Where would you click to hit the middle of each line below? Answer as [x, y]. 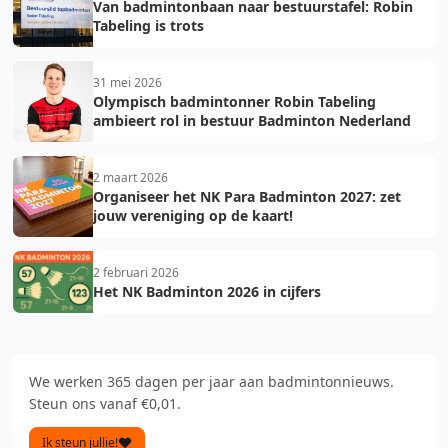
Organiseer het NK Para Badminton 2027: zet [247, 196]
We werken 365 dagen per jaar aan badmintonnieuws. [211, 381]
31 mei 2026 [127, 82]
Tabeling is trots [148, 25]
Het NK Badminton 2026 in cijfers [207, 291]
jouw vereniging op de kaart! [193, 215]
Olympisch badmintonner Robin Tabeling [234, 101]
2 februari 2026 [136, 272]
